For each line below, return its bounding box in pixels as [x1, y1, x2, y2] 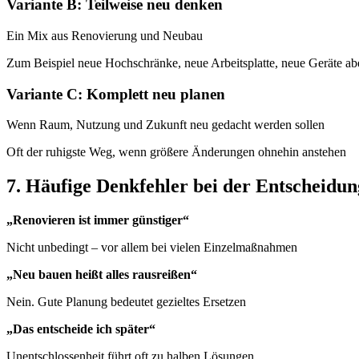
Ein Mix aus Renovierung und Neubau [6, 28, 203, 42]
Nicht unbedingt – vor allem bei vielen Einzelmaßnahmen [6, 240, 297, 255]
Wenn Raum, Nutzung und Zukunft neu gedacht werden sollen [6, 118, 325, 132]
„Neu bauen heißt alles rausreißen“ [6, 268, 197, 282]
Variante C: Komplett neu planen [6, 85, 225, 103]
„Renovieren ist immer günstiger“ [6, 213, 189, 228]
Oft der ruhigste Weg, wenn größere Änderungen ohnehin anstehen [6, 145, 346, 159]
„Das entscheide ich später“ [6, 322, 155, 337]
